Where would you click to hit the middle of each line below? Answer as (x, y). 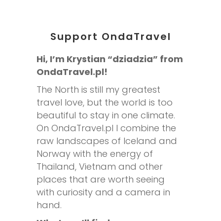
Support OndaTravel (110, 36)
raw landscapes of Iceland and (107, 141)
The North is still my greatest (98, 89)
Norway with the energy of (95, 153)
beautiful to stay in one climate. (106, 115)
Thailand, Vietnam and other (100, 166)
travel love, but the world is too (105, 102)
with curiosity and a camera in (103, 192)
